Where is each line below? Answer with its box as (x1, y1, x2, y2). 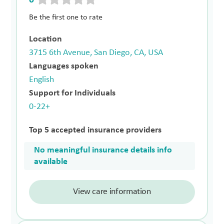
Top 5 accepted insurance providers (29, 125, 162, 135)
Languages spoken (29, 61, 99, 71)
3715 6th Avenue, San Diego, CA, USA (29, 48, 163, 58)
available (34, 157, 68, 167)
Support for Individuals (29, 88, 116, 98)
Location (29, 34, 62, 44)
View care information (73, 187, 151, 197)
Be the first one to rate (29, 13, 103, 22)
